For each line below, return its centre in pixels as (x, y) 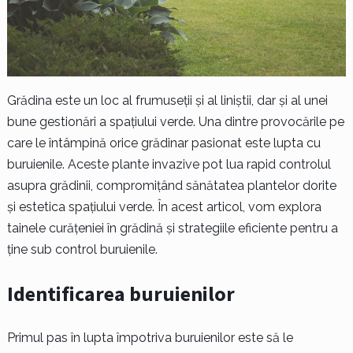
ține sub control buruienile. (82, 250)
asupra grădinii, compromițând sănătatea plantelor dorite (171, 186)
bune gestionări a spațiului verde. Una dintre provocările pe (175, 122)
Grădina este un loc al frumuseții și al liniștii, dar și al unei (167, 101)
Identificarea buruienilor (121, 294)
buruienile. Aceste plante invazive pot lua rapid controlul (169, 165)
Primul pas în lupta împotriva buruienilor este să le (150, 338)
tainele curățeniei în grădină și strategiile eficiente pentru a (172, 229)
